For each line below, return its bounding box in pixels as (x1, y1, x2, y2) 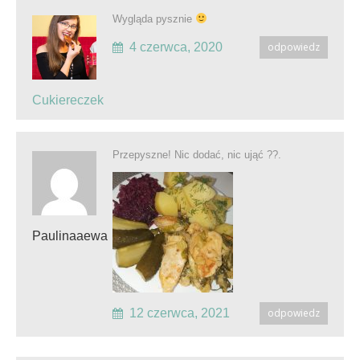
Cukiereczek (32, 92, 104, 107)
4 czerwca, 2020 (129, 39, 223, 54)
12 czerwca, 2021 (129, 305, 230, 320)
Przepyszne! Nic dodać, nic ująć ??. (112, 148, 281, 161)
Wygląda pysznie (112, 12, 195, 25)
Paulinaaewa (32, 228, 108, 243)
